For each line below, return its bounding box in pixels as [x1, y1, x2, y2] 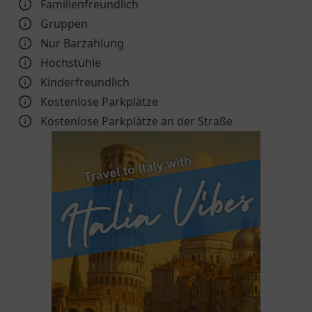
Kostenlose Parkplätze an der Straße [40, 114, 233, 129]
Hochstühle [40, 55, 101, 70]
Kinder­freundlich [40, 75, 130, 90]
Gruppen [40, 16, 88, 31]
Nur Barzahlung [40, 36, 124, 51]
